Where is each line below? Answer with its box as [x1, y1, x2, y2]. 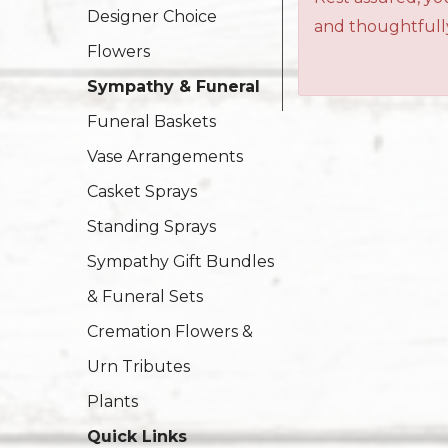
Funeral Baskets [87, 112, 216, 131]
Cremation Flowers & [87, 322, 253, 341]
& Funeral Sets [87, 287, 203, 306]
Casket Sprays [87, 182, 197, 201]
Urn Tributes [87, 357, 190, 376]
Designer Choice [87, 7, 217, 26]
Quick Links [87, 427, 187, 446]
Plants [87, 392, 138, 411]
